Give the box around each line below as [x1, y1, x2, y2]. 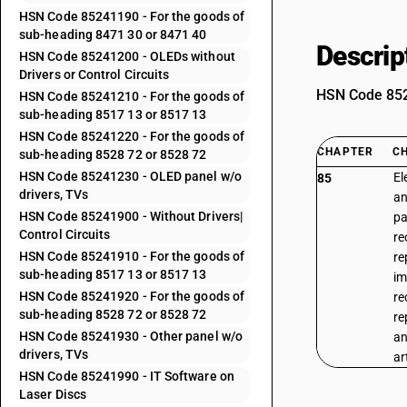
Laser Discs [19, 387, 86, 402]
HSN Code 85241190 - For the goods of [19, 9, 245, 24]
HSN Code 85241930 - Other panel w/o [19, 329, 243, 343]
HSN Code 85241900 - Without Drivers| [19, 209, 243, 223]
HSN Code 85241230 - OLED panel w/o [19, 169, 242, 184]
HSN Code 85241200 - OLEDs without [19, 49, 235, 64]
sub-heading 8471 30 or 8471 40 [19, 27, 207, 42]
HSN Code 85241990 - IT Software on [19, 369, 234, 383]
